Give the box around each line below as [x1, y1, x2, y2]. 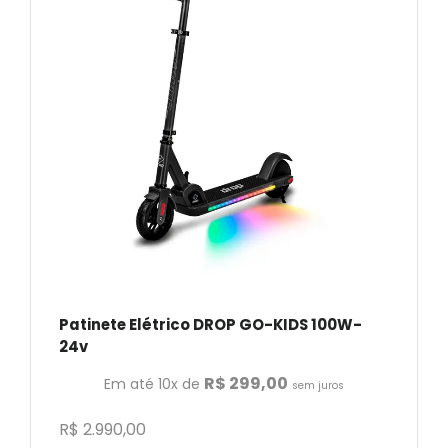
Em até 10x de [104, 374, 204, 395]
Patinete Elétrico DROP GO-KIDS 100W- [59, 314, 362, 336]
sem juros [292, 378, 344, 394]
